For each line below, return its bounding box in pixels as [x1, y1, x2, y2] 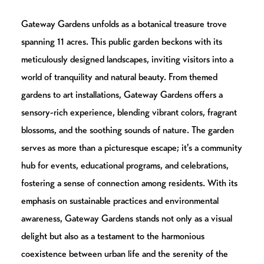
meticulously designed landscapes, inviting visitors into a [21, 53, 233, 65]
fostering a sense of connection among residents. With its [21, 177, 237, 189]
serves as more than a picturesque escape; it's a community [21, 141, 242, 153]
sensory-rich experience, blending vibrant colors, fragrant [21, 106, 237, 118]
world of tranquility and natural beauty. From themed [21, 71, 217, 82]
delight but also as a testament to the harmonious [21, 230, 204, 242]
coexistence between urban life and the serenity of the [21, 247, 228, 259]
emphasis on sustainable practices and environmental [21, 194, 219, 206]
